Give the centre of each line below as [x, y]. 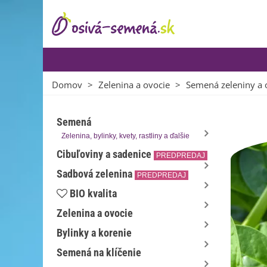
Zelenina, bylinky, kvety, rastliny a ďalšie [125, 136]
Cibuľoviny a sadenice [104, 154]
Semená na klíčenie [99, 252]
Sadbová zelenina [94, 174]
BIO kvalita [93, 193]
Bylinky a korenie [94, 233]
